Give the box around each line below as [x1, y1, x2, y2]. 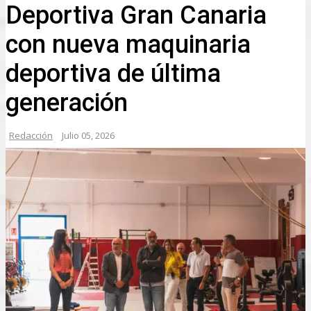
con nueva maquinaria [6, 29, 251, 59]
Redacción [9, 128, 53, 142]
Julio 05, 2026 [62, 128, 115, 142]
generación [6, 87, 128, 117]
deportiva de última [6, 58, 221, 88]
